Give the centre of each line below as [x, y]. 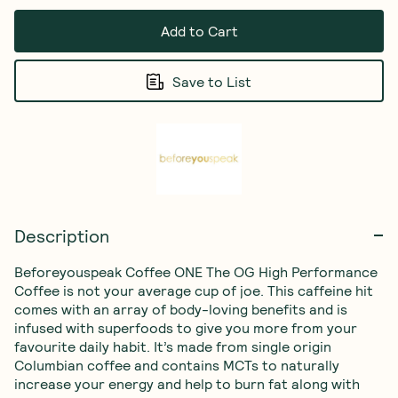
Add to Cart [199, 31]
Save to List [212, 81]
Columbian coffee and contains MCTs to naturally [179, 365]
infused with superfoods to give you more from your [187, 327]
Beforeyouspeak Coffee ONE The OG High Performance [198, 271]
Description [62, 235]
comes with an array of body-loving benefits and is [183, 309]
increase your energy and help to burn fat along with [189, 383]
